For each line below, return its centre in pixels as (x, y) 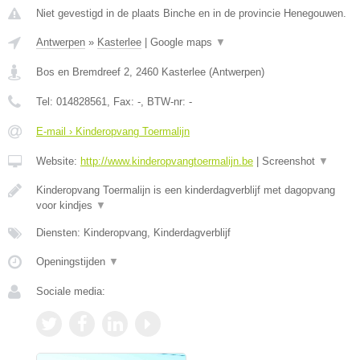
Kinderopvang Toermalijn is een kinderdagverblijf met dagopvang (186, 190)
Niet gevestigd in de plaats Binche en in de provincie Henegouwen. (191, 14)
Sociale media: (71, 292)
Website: (58, 162)
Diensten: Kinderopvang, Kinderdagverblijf (133, 233)
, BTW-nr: (165, 102)
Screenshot (290, 162)
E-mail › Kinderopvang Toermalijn (113, 132)
